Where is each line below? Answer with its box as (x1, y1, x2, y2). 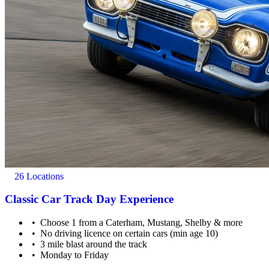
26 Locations (12, 171, 64, 181)
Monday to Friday (40, 250, 109, 261)
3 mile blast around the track (40, 239, 148, 250)
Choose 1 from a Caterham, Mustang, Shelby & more (40, 217, 243, 228)
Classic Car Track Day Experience (5, 193, 174, 206)
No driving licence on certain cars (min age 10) (40, 228, 219, 239)
